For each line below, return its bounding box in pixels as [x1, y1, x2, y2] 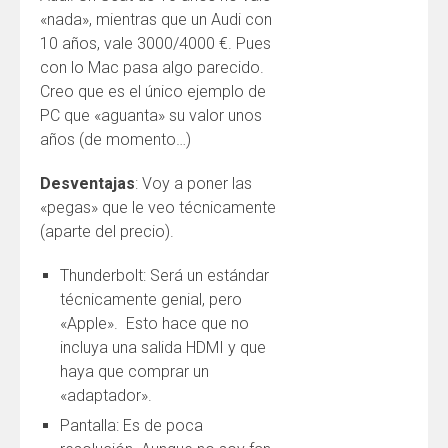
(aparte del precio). [40, 222, 174, 241]
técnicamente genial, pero [60, 290, 242, 309]
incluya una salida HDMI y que [60, 338, 266, 357]
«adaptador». [60, 386, 152, 405]
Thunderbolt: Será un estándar [60, 266, 269, 285]
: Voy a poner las [135, 174, 252, 193]
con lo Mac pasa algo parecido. [40, 58, 264, 77]
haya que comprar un [60, 362, 209, 381]
